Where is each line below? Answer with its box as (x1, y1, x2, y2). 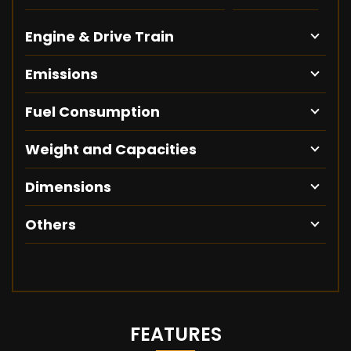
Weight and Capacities (25, 139, 197, 160)
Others (25, 215, 76, 235)
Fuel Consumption (25, 102, 160, 122)
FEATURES (129, 321, 222, 348)
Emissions (25, 64, 98, 85)
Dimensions (25, 177, 111, 197)
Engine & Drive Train (25, 27, 174, 47)
